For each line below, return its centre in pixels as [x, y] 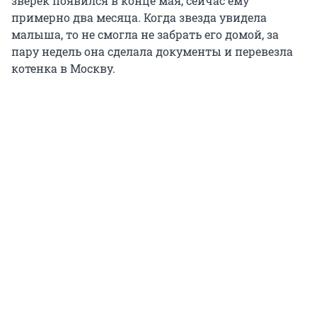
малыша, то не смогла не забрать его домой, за [145, 35]
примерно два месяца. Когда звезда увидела [139, 18]
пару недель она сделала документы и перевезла [152, 52]
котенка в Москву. [63, 69]
